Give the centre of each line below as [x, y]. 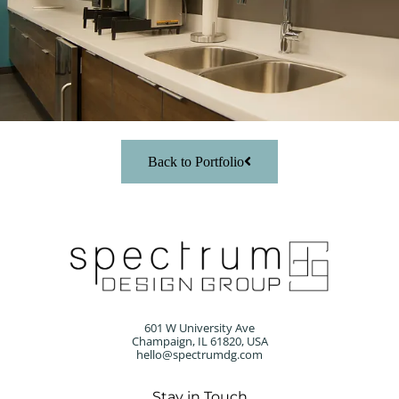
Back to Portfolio [196, 161]
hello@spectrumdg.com [199, 355]
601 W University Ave [199, 328]
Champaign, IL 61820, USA [199, 342]
